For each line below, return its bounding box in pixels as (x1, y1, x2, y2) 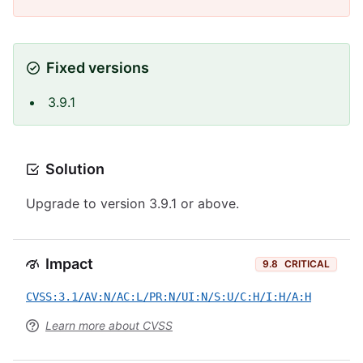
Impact (45, 255, 93, 272)
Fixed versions (46, 59, 149, 76)
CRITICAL (284, 258, 330, 270)
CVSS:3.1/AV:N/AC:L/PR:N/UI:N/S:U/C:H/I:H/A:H (26, 290, 311, 303)
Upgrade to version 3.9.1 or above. (26, 195, 239, 211)
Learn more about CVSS (45, 318, 173, 332)
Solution (45, 160, 105, 177)
